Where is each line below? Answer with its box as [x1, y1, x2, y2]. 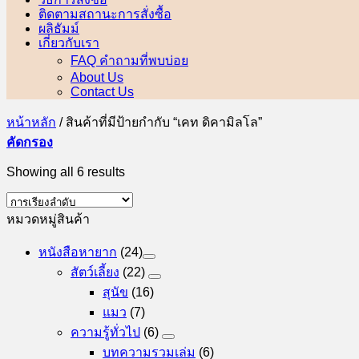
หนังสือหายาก [38, 245, 117, 259]
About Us [71, 71, 123, 84]
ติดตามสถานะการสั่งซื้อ [38, 6, 171, 22]
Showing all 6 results [6, 165, 125, 179]
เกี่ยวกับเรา [38, 34, 99, 50]
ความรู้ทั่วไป [71, 325, 140, 339]
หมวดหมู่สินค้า [6, 212, 90, 226]
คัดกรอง [6, 135, 53, 149]
